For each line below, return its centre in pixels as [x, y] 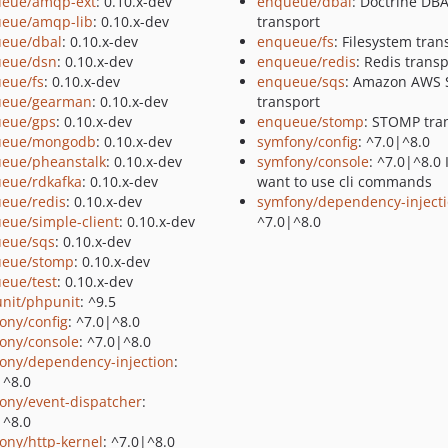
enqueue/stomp [310, 121]
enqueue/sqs [300, 81]
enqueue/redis [306, 61]
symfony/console [312, 161]
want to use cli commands [344, 181]
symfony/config [307, 141]
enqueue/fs [295, 41]
